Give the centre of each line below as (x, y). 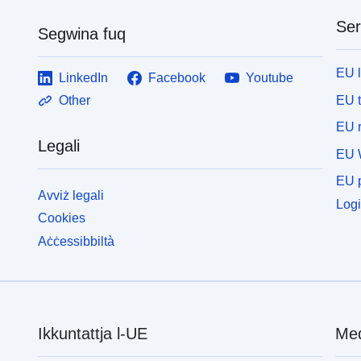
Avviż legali (71, 195)
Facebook (177, 77)
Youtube (270, 77)
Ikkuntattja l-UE (92, 334)
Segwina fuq (82, 33)
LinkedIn (84, 77)
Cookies (62, 218)
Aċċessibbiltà (77, 242)
